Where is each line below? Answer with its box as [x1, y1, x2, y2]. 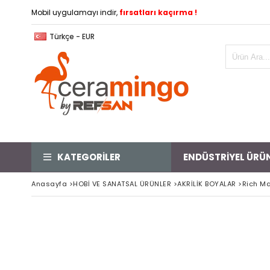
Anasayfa [31, 179, 67, 189]
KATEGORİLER [57, 151, 121, 163]
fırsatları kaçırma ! [119, 7, 197, 17]
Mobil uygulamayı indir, [31, 7, 118, 17]
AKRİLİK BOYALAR [177, 179, 236, 189]
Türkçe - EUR [49, 31, 95, 42]
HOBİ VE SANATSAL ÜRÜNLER [73, 179, 171, 189]
